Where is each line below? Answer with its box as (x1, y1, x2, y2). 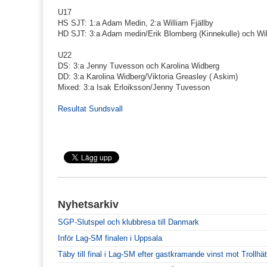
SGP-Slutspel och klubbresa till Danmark (58, 218, 199, 227)
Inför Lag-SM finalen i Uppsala (58, 234, 162, 243)
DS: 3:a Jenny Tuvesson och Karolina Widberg (58, 61, 219, 71)
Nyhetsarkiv (58, 198, 119, 211)
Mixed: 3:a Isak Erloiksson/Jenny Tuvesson (58, 83, 210, 92)
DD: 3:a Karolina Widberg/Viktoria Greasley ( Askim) (58, 72, 238, 82)
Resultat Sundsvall (58, 104, 123, 114)
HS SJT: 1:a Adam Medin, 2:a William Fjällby (58, 18, 213, 28)
